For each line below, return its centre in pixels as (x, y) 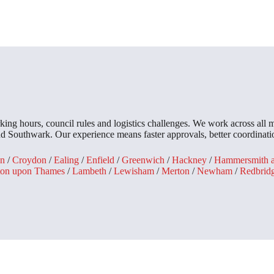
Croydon (29, 160)
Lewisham (134, 171)
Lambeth (89, 171)
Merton (176, 171)
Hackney (189, 160)
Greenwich (143, 160)
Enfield (100, 160)
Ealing (66, 160)
